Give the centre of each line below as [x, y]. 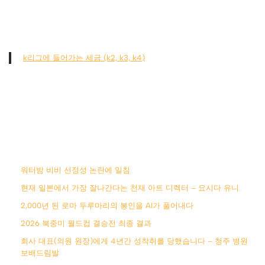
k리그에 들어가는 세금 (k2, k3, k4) [84, 58]
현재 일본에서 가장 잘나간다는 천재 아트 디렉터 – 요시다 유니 [130, 188]
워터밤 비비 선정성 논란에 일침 [75, 170]
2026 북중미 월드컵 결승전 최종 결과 [86, 224]
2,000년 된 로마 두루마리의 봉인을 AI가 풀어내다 [107, 206]
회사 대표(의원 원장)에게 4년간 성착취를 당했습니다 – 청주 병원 [134, 241]
